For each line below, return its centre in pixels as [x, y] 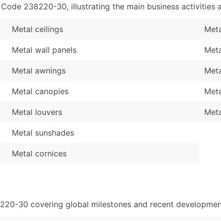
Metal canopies [40, 91]
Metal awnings [39, 70]
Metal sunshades [43, 132]
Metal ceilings [37, 29]
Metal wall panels [44, 50]
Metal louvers [37, 112]
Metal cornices [39, 153]
